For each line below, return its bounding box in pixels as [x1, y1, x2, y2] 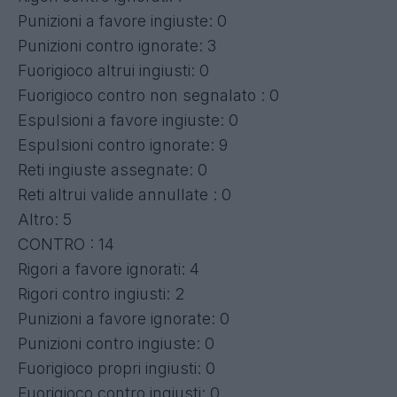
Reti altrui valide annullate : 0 [18, 184, 231, 204]
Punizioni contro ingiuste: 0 [18, 333, 214, 353]
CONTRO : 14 [18, 234, 114, 253]
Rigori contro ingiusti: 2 [18, 284, 184, 303]
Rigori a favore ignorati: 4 [18, 259, 199, 278]
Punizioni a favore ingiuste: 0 [18, 11, 227, 30]
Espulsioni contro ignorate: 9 [18, 135, 228, 154]
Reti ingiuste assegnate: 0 [18, 160, 207, 179]
